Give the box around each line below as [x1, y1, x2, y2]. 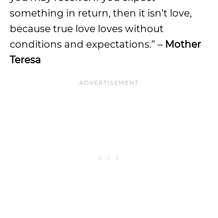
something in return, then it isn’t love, [10, 7, 192, 19]
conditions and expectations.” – [10, 38, 165, 50]
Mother [165, 38, 201, 50]
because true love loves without [10, 22, 163, 35]
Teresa [10, 54, 41, 66]
